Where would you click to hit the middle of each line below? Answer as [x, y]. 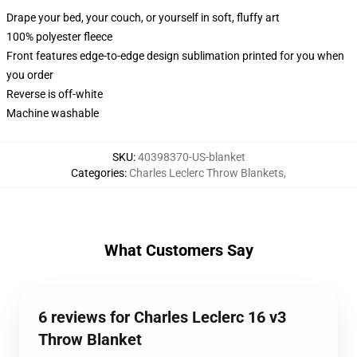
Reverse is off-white [55, 94]
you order [30, 75]
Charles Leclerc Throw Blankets [206, 173]
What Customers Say [178, 250]
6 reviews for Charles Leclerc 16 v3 [162, 317]
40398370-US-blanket [191, 157]
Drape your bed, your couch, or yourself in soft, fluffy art [143, 18]
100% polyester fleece [59, 37]
